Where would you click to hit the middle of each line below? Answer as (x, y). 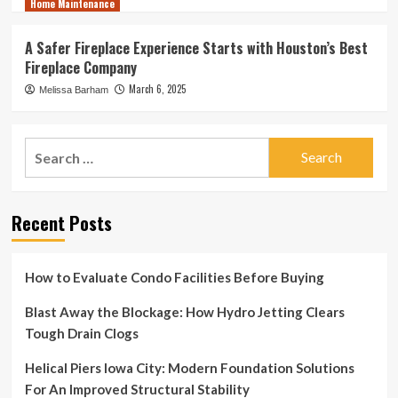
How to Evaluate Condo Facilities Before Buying (174, 277)
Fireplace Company (80, 67)
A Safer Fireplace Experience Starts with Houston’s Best (196, 48)
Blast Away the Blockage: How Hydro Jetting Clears (184, 311)
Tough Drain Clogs (84, 333)
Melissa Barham (73, 89)
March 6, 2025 (157, 88)
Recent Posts (61, 223)
